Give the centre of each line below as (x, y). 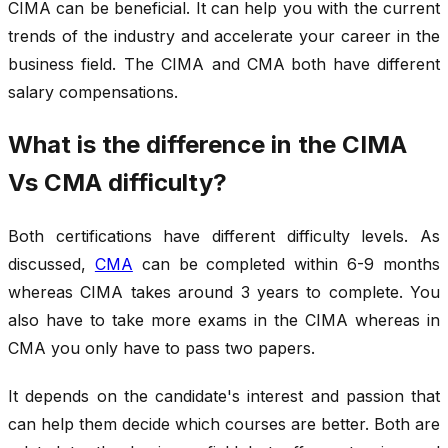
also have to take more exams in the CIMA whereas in (224, 319)
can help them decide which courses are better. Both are (224, 423)
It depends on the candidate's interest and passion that (224, 395)
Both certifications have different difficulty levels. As (224, 235)
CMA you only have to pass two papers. (164, 347)
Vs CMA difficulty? (117, 182)
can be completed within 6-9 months (286, 263)
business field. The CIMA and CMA (146, 63)
